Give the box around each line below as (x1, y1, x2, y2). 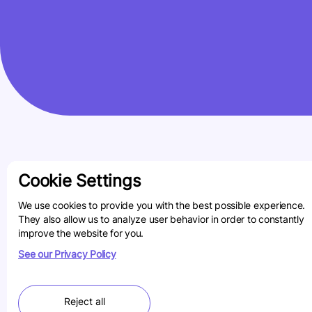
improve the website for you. (18, 229, 143, 240)
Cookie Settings (18, 174, 141, 191)
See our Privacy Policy (18, 250, 116, 260)
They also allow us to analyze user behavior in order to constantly (18, 215, 304, 226)
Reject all (63, 297, 105, 308)
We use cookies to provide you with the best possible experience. (18, 201, 305, 212)
